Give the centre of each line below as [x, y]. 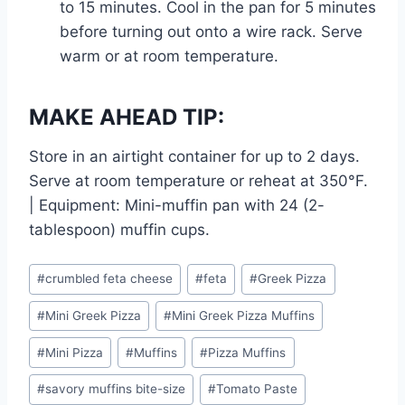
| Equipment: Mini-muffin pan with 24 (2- [177, 206]
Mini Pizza [75, 352]
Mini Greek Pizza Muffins [244, 316]
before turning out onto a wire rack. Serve [211, 32]
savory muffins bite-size [116, 389]
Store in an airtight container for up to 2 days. [194, 157]
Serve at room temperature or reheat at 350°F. [198, 181]
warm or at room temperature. [169, 57]
